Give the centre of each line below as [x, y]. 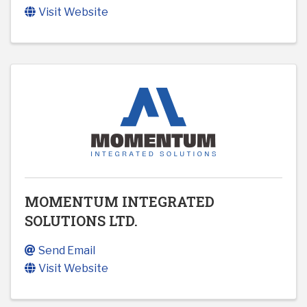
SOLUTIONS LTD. [81, 221]
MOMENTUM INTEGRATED [120, 202]
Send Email [67, 251]
